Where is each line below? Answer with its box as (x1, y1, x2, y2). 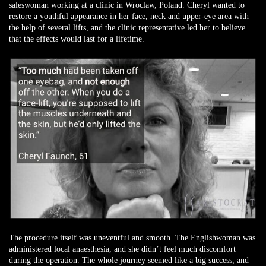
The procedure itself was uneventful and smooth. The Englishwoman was (9, 233, 255, 242)
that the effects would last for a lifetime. (9, 34, 144, 43)
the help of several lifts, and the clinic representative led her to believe (9, 23, 245, 32)
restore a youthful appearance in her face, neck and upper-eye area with (9, 12, 249, 21)
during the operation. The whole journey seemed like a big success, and (9, 255, 249, 265)
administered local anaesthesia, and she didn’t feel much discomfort (9, 244, 236, 254)
